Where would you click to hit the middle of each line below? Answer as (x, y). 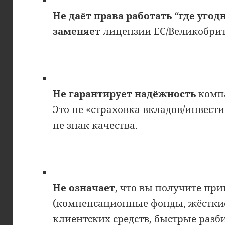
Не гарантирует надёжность (125, 94)
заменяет (77, 31)
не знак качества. (95, 125)
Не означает (84, 188)
